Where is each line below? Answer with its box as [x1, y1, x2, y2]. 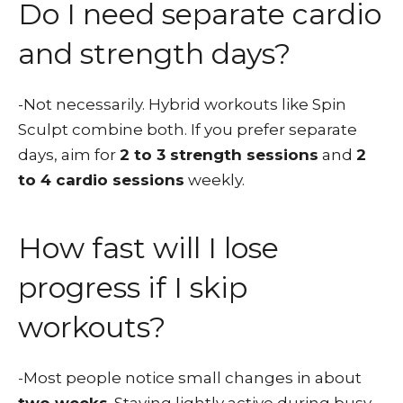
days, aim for [18, 146, 120, 164]
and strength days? [18, 36, 291, 71]
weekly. [184, 171, 245, 189]
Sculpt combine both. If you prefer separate [18, 121, 357, 139]
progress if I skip [18, 270, 247, 305]
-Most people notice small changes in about [18, 369, 362, 387]
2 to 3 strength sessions [120, 146, 318, 164]
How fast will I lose [18, 230, 279, 265]
